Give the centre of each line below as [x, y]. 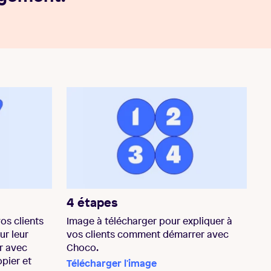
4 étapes [92, 202]
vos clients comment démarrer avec [148, 234]
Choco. [83, 247]
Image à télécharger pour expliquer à [149, 220]
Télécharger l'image [112, 263]
